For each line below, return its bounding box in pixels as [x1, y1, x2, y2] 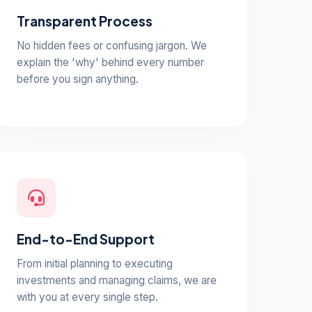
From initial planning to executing [16, 257, 173, 270]
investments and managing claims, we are [16, 274, 217, 287]
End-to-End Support [16, 231, 155, 247]
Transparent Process [16, 13, 153, 29]
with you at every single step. [16, 290, 158, 304]
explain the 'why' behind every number [16, 56, 204, 69]
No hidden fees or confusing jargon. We [16, 39, 207, 52]
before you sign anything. [16, 72, 139, 86]
